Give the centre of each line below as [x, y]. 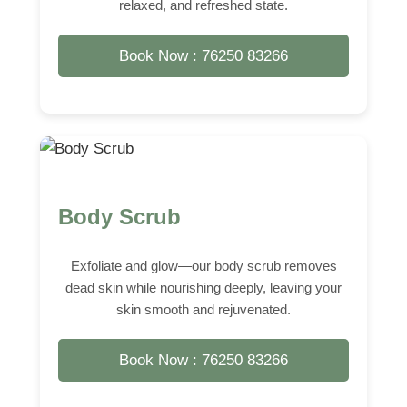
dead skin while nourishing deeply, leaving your [203, 287]
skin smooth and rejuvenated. [203, 309]
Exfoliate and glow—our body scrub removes [203, 265]
